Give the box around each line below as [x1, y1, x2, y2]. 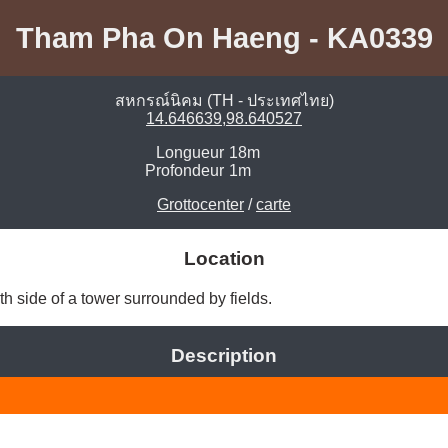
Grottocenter [157, 196, 244, 214]
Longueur [156, 144, 224, 162]
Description [171, 345, 277, 367]
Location [183, 248, 265, 270]
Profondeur [145, 162, 224, 180]
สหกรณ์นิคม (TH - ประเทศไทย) [114, 92, 334, 110]
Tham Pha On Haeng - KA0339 [15, 21, 433, 54]
